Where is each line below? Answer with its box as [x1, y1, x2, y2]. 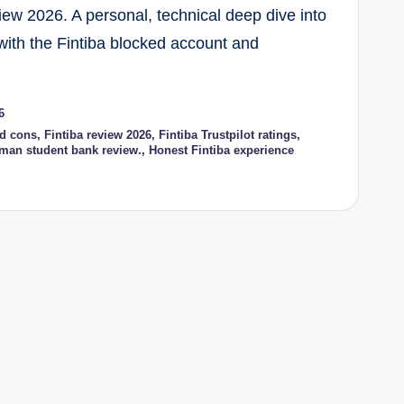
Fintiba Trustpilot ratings [159, 127, 298, 142]
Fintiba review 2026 [44, 127, 152, 142]
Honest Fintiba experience [149, 142, 295, 157]
